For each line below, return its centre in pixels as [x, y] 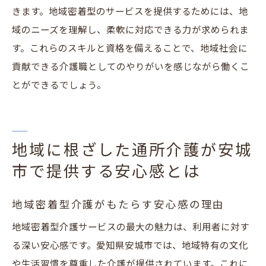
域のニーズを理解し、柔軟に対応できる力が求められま [130, 31]
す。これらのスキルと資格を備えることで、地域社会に [130, 49]
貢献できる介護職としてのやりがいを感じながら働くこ [131, 67]
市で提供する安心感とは [106, 172]
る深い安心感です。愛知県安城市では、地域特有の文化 [130, 246]
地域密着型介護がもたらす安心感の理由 [118, 205]
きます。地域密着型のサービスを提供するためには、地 [130, 12]
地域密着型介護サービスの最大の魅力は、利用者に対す [131, 228]
